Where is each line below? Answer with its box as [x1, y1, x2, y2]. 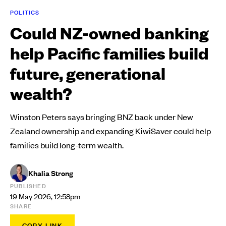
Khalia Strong [28, 168, 73, 179]
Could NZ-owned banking [10, 22, 209, 44]
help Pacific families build [10, 42, 209, 64]
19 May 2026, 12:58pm [10, 191, 80, 202]
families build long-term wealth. [10, 139, 124, 151]
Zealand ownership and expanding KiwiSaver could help [10, 125, 211, 137]
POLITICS [10, 8, 40, 17]
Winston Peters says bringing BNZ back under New [10, 111, 193, 123]
